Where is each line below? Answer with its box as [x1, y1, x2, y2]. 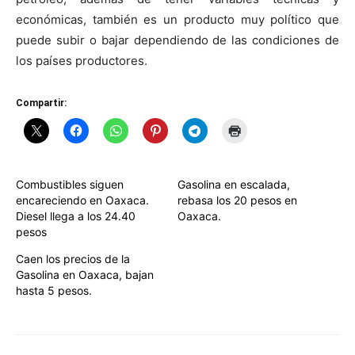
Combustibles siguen [16, 177, 124, 191]
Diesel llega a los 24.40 [16, 209, 136, 223]
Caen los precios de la [16, 252, 130, 265]
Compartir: [16, 97, 67, 109]
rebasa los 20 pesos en [177, 193, 297, 207]
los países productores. [16, 53, 147, 68]
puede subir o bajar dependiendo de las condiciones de [16, 32, 339, 48]
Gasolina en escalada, [177, 177, 290, 191]
